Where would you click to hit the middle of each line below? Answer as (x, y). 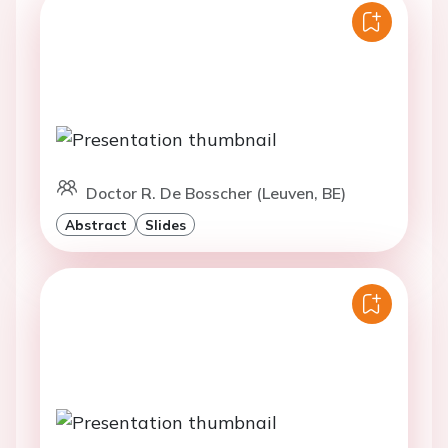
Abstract (96, 225)
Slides (165, 225)
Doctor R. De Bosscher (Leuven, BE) (216, 193)
